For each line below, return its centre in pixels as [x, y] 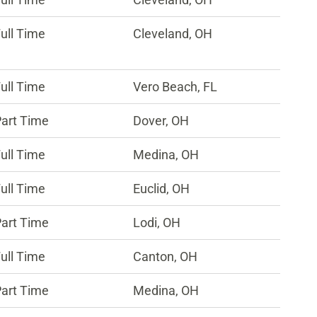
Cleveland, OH [173, 34]
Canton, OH [166, 257]
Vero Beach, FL [175, 87]
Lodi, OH [157, 223]
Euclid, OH [162, 189]
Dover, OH [161, 121]
